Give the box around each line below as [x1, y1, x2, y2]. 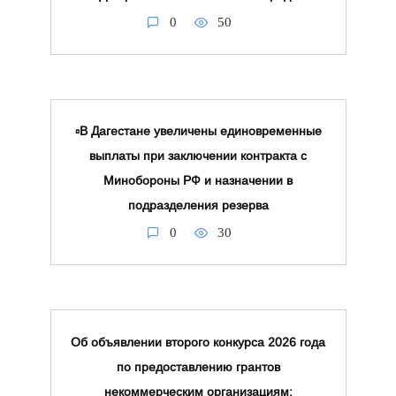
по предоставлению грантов [116, 360, 280, 374]
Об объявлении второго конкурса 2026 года [71, 335, 325, 349]
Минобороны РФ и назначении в [103, 173, 293, 188]
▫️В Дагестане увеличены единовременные [74, 124, 322, 139]
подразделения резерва [127, 198, 269, 213]
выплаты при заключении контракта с [89, 148, 307, 164]
